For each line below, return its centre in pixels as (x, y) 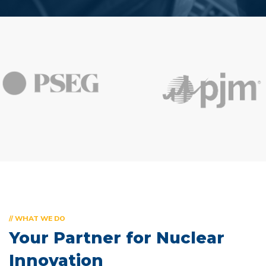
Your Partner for (83, 237)
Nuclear (190, 237)
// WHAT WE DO (37, 218)
